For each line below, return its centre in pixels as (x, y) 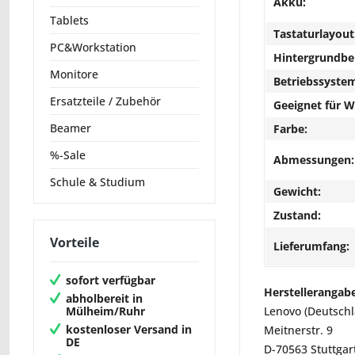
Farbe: (290, 129)
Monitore (74, 74)
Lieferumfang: (311, 246)
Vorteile (74, 243)
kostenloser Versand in (129, 329)
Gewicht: (297, 191)
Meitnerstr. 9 (298, 330)
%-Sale (68, 155)
